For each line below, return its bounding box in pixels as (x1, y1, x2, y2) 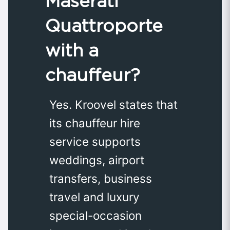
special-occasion (49, 208, 142, 222)
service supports (49, 134, 141, 148)
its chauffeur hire (49, 116, 140, 130)
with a (45, 39, 99, 61)
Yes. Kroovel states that (49, 97, 178, 111)
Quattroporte (45, 14, 163, 36)
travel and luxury (49, 189, 140, 204)
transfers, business (49, 171, 152, 185)
